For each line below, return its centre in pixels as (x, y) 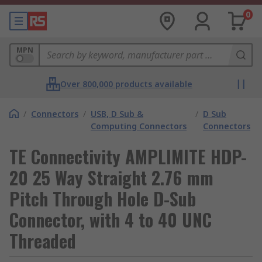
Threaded (43, 241)
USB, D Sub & (117, 114)
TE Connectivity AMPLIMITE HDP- (128, 156)
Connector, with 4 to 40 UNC (111, 220)
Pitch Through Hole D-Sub (103, 199)
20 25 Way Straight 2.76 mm (111, 177)
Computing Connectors (139, 126)
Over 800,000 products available (126, 84)
